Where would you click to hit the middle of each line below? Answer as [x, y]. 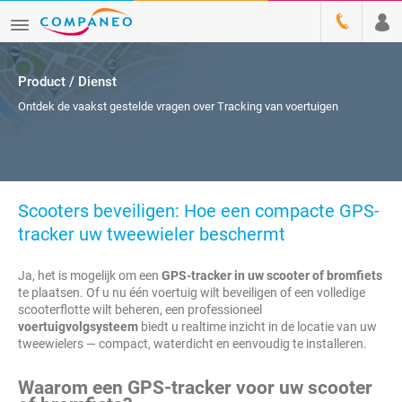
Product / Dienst [67, 82]
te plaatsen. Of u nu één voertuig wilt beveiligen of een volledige [192, 293]
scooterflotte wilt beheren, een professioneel [140, 310]
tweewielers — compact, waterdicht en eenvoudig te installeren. [192, 344]
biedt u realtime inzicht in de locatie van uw [258, 327]
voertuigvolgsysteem [78, 327]
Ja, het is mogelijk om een [90, 275]
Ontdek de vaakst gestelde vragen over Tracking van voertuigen [178, 106]
